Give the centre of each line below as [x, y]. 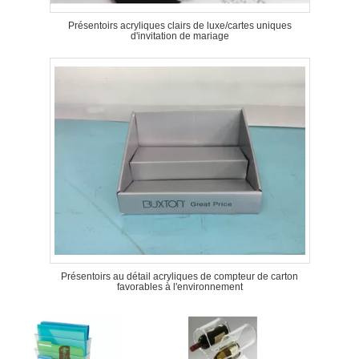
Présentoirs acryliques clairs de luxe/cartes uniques [179, 26]
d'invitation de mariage [179, 36]
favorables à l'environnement [179, 287]
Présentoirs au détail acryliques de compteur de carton [179, 276]
